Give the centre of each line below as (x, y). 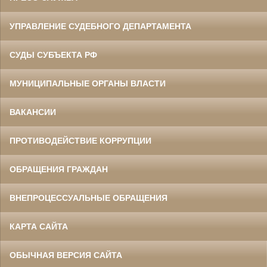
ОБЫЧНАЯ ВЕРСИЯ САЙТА (66, 255)
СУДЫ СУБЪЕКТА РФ (53, 55)
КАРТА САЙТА (39, 227)
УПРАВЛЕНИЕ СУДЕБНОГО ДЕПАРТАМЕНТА (100, 27)
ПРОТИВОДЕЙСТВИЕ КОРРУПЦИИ (80, 141)
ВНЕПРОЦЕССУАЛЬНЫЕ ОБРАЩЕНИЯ (89, 198)
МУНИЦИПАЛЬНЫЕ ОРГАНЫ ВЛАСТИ (88, 84)
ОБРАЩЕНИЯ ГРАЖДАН (59, 170)
